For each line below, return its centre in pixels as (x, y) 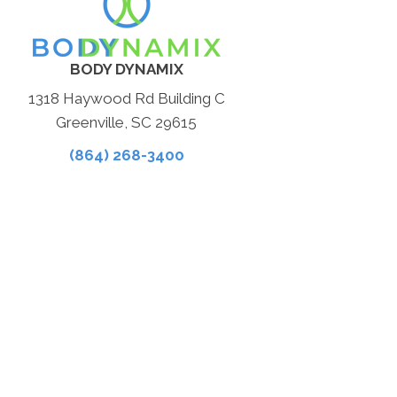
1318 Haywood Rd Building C (126, 98)
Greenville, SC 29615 (127, 122)
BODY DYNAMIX (126, 69)
